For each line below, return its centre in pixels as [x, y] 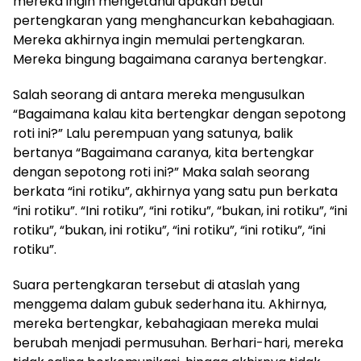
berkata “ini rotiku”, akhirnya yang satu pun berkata [175, 192]
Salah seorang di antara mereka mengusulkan [159, 95]
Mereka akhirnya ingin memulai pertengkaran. [159, 40]
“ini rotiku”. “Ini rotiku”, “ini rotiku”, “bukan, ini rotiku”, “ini [180, 211]
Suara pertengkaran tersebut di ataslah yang [156, 285]
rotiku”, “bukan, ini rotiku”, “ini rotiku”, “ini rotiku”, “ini [169, 230]
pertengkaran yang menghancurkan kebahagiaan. [174, 21]
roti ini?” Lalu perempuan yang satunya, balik [153, 134]
